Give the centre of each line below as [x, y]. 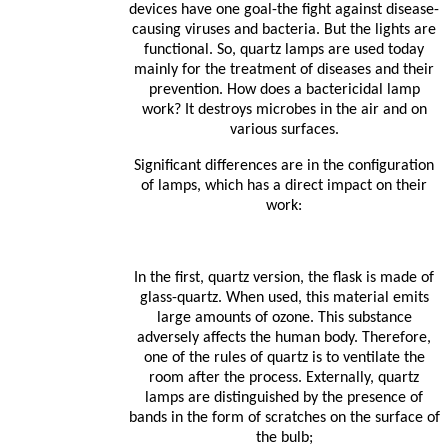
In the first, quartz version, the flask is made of [284, 278]
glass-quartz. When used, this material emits [284, 298]
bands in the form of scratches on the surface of [284, 418]
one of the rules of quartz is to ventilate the [284, 358]
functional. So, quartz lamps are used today [284, 50]
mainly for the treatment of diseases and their [284, 70]
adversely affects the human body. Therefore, [284, 338]
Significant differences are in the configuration [284, 166]
